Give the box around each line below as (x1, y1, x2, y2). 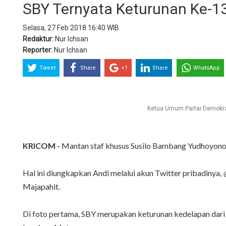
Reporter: (23, 46, 52, 54)
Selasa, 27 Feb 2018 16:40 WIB (23, 24, 119, 32)
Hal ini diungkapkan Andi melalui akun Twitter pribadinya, (23, 168, 223, 178)
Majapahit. (23, 182, 60, 192)
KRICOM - (23, 141, 60, 151)
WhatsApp (193, 65, 220, 72)
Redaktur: (23, 35, 53, 43)
